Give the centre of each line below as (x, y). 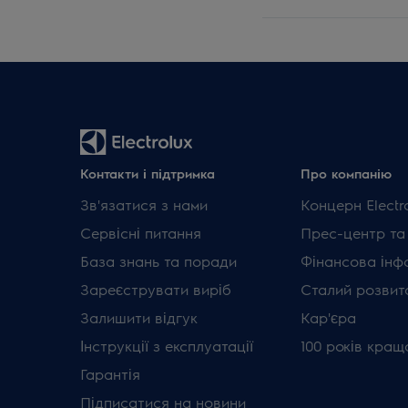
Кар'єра (328, 317)
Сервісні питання (141, 233)
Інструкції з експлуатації (167, 346)
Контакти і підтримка (148, 173)
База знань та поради (158, 261)
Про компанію (346, 173)
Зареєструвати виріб (156, 289)
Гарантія (110, 374)
